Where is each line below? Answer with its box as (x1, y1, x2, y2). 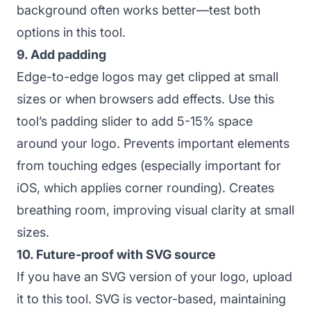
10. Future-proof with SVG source (17, 246, 216, 262)
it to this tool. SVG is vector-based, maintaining (17, 291, 286, 306)
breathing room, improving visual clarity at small (17, 202, 294, 217)
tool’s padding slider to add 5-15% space (17, 113, 253, 128)
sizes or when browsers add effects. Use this (17, 91, 274, 106)
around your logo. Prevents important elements (17, 135, 289, 151)
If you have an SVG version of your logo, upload (17, 269, 292, 284)
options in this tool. (17, 24, 126, 40)
